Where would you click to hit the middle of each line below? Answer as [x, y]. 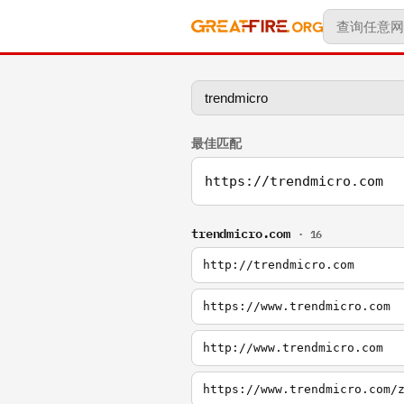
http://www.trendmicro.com [293, 348]
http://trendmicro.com [279, 265]
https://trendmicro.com [294, 181]
